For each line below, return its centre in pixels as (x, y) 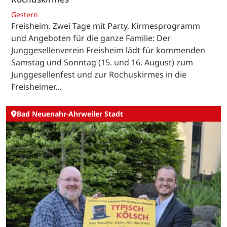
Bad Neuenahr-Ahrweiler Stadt (70, 114)
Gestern (25, 14)
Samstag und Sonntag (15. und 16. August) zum (102, 62)
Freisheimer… (36, 86)
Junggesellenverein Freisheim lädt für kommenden (108, 50)
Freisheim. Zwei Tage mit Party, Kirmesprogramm (106, 26)
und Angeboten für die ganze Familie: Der (91, 38)
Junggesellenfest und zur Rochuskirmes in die (99, 74)
